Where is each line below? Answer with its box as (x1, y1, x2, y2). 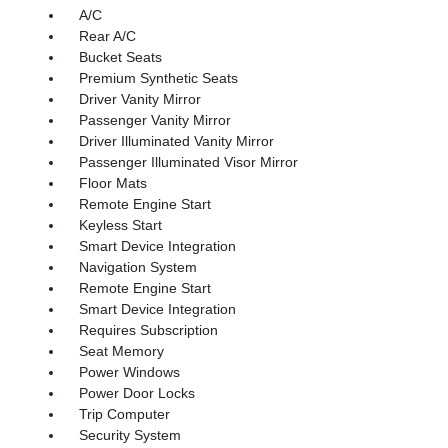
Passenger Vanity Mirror (78, 111, 231, 128)
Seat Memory (78, 342, 164, 359)
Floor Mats (78, 174, 147, 191)
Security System (78, 426, 181, 443)
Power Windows (78, 363, 180, 380)
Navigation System (78, 258, 197, 275)
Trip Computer (78, 405, 170, 422)
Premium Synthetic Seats (78, 69, 238, 86)
